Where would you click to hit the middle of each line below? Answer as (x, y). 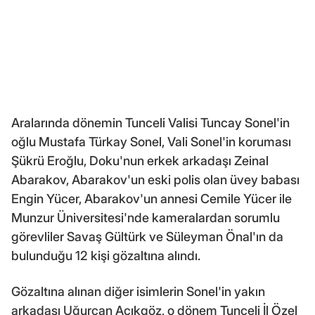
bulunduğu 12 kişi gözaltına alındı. (106, 255)
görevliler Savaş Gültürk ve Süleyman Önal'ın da (147, 236)
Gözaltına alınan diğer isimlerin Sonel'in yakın (138, 291)
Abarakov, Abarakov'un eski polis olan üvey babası (155, 179)
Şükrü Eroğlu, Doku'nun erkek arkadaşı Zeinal (140, 160)
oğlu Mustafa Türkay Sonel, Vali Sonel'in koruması (151, 141)
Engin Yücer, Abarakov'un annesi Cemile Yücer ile (152, 198)
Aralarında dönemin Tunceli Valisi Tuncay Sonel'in (150, 122)
